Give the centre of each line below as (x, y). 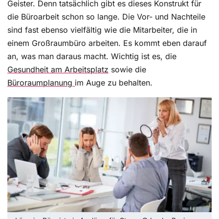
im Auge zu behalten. (114, 83)
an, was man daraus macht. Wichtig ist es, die (92, 56)
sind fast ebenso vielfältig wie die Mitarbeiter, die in (102, 30)
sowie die (127, 70)
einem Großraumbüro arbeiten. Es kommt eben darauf (107, 43)
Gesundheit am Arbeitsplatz (58, 70)
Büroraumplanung (41, 83)
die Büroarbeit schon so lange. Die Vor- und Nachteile (106, 17)
